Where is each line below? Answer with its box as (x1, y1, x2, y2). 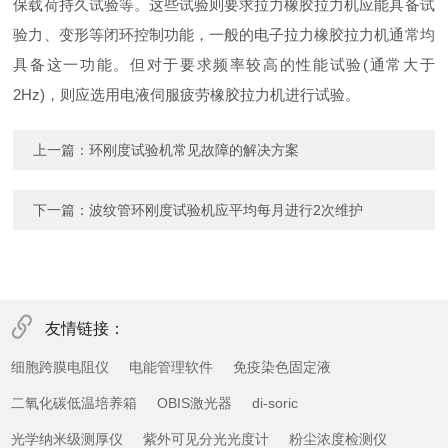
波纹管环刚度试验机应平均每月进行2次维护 (89, 202, 364, 219)
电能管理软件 (129, 359, 214, 376)
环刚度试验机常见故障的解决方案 (89, 142, 300, 159)
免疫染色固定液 (233, 359, 332, 376)
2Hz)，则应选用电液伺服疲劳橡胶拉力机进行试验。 (13, 86, 361, 104)
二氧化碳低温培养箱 (11, 395, 138, 412)
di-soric (252, 395, 299, 412)
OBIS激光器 (157, 395, 233, 412)
